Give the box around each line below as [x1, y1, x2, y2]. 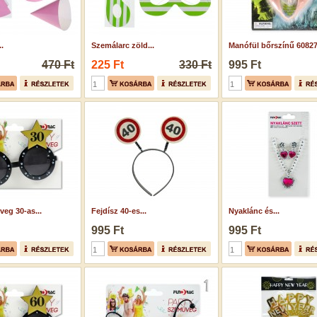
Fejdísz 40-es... [91, 207, 146, 215]
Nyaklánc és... [229, 207, 279, 215]
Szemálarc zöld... [91, 41, 154, 50]
